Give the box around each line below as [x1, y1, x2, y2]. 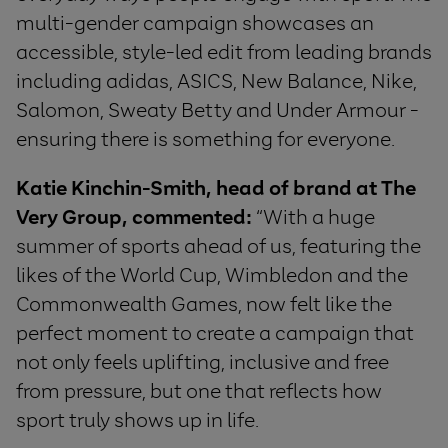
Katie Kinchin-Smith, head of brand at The [16, 174, 416, 202]
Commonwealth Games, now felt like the [16, 290, 392, 318]
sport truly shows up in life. [16, 406, 259, 434]
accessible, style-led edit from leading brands [16, 38, 432, 66]
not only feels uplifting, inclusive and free [16, 348, 389, 376]
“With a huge [252, 203, 375, 231]
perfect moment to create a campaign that [16, 319, 414, 347]
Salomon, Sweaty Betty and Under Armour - [16, 96, 419, 124]
